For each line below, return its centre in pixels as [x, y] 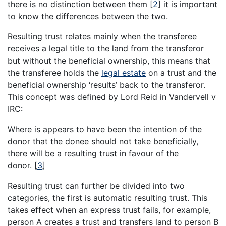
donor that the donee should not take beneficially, [103, 142]
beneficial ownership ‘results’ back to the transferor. [106, 85]
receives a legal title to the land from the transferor [106, 49]
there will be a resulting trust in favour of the [93, 154]
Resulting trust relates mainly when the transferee [102, 37]
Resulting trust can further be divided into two [96, 186]
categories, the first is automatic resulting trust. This [107, 198]
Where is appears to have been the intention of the [105, 129]
